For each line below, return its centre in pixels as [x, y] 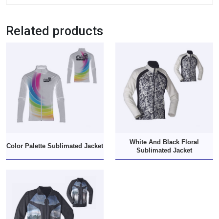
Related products [55, 31]
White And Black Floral [164, 142]
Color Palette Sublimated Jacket [55, 146]
